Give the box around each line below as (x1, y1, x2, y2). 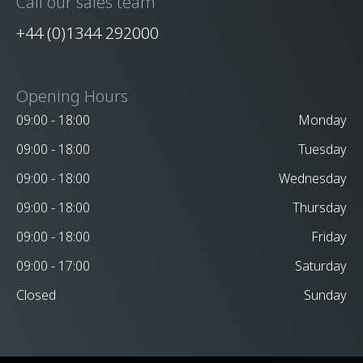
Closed (16, 285, 56, 304)
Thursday (293, 198, 347, 216)
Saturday (295, 256, 347, 275)
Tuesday (298, 139, 347, 158)
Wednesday (279, 169, 347, 187)
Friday (311, 227, 347, 246)
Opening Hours (16, 84, 128, 107)
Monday (298, 110, 347, 129)
